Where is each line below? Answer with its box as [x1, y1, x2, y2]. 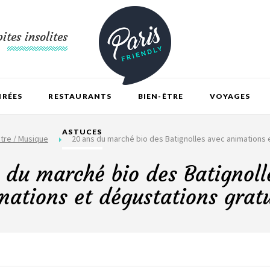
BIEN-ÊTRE [137, 92, 184, 101]
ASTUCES [62, 127, 102, 136]
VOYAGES [209, 92, 250, 101]
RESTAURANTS [48, 92, 112, 101]
